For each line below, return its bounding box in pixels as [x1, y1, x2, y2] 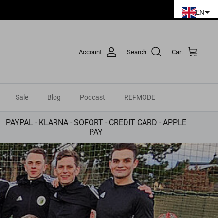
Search [127, 48, 146, 55]
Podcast [80, 93, 105, 102]
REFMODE [124, 93, 155, 102]
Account [79, 48, 102, 55]
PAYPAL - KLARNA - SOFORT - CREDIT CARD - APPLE [5, 118, 186, 127]
